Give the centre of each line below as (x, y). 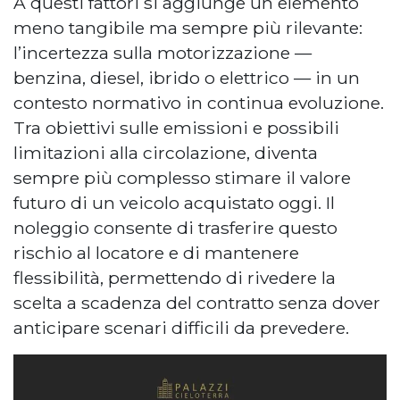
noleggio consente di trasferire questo (175, 227)
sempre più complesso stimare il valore (182, 177)
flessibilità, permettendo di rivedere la (175, 277)
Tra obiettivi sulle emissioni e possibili (176, 127)
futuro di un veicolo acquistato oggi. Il (174, 202)
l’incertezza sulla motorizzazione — (162, 52)
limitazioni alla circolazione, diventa (166, 152)
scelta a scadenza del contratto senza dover (197, 302)
